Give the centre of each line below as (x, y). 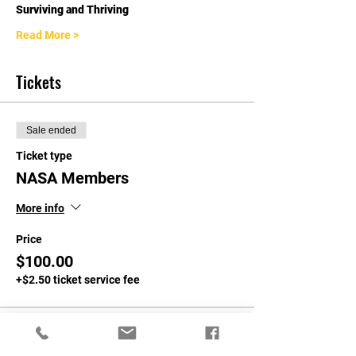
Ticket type (44, 156)
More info (40, 209)
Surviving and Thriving (72, 10)
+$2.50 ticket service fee (78, 280)
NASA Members (72, 178)
